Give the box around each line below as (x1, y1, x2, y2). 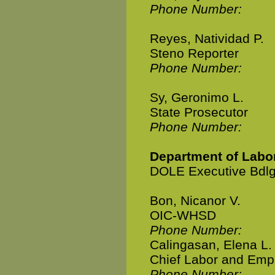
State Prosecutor (150, 105, 248, 119)
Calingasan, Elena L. (150, 238, 272, 252)
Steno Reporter (150, 46, 239, 60)
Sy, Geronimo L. (150, 90, 244, 104)
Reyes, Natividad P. (150, 31, 264, 45)
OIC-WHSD (150, 208, 216, 222)
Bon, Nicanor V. (150, 193, 241, 207)
